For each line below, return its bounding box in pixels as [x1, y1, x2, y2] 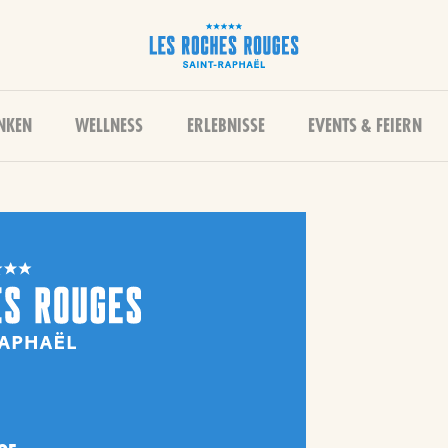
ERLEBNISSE [186, 117, 265, 135]
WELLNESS [75, 117, 144, 135]
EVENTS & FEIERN [307, 117, 422, 135]
